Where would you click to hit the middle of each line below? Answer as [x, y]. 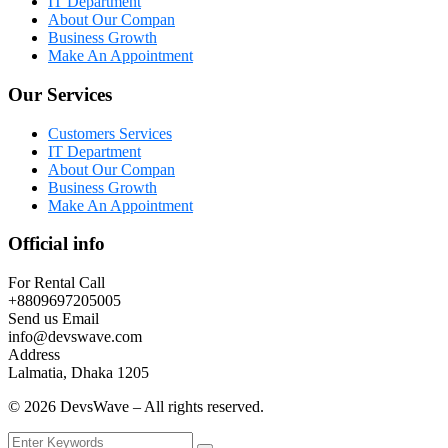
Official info [56, 244]
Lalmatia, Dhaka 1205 [78, 373]
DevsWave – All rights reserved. [160, 407]
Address [34, 355]
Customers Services [110, 133]
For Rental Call [56, 283]
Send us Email [53, 319]
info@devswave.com [75, 337]
